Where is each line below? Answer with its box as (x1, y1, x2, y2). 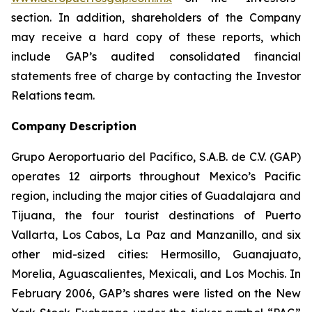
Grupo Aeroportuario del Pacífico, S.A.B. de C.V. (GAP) (11, 150, 301, 164)
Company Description (11, 119, 136, 133)
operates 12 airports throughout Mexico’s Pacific (11, 169, 301, 183)
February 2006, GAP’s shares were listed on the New (11, 286, 301, 300)
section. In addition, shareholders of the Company (11, 10, 301, 24)
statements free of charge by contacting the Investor (11, 69, 301, 83)
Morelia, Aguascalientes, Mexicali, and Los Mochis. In (11, 267, 301, 281)
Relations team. (11, 88, 95, 102)
